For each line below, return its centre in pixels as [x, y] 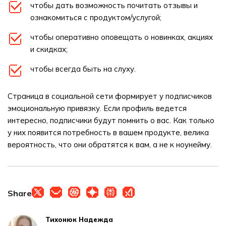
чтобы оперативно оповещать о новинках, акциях [122, 37]
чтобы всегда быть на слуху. [83, 69]
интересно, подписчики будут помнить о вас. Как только [111, 120]
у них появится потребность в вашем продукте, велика [108, 132]
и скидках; [49, 49]
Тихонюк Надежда [79, 219]
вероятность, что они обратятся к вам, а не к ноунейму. [110, 145]
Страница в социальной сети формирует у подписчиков [110, 96]
